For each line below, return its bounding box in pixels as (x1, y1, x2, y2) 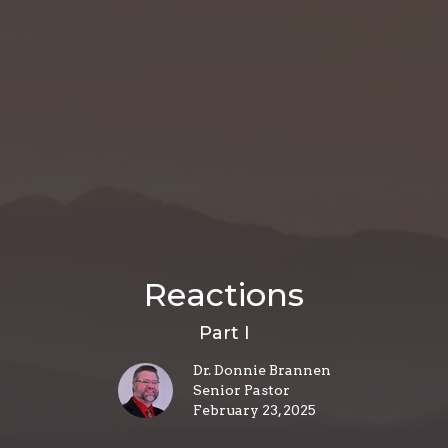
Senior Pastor (192, 381, 290, 398)
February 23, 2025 (192, 401, 316, 418)
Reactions (144, 274, 304, 314)
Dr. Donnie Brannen (192, 361, 331, 378)
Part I (198, 321, 250, 344)
